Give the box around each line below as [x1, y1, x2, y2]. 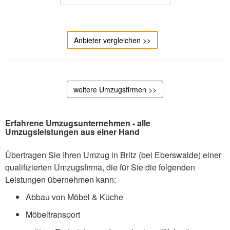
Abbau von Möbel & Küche [26, 191, 123, 203]
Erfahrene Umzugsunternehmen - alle [5, 117, 150, 129]
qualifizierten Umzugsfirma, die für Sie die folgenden [5, 161, 195, 174]
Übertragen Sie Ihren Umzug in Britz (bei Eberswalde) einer [5, 149, 221, 161]
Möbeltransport [26, 208, 80, 221]
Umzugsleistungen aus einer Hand [5, 126, 140, 138]
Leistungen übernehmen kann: [5, 174, 116, 186]
